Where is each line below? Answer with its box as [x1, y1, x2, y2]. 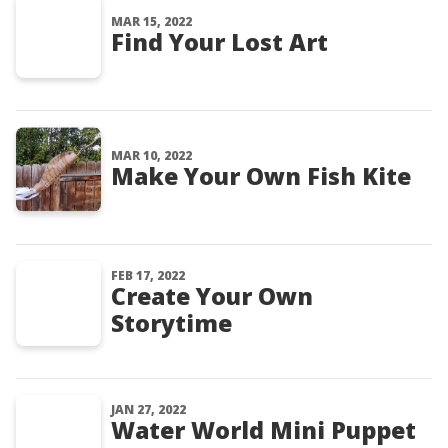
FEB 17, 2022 [111, 267, 185, 284]
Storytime [111, 307, 232, 339]
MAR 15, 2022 [111, 13, 192, 30]
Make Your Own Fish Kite [111, 160, 411, 192]
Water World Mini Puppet [111, 414, 416, 446]
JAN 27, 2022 [111, 401, 186, 418]
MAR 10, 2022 [111, 147, 192, 164]
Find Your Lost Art [111, 26, 328, 58]
